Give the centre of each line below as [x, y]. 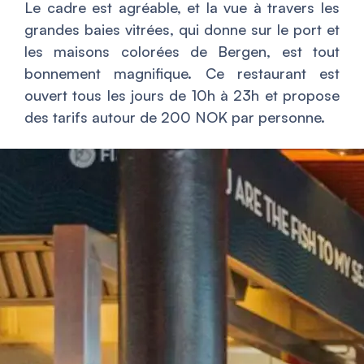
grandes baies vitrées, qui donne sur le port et [182, 29]
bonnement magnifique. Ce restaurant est [182, 73]
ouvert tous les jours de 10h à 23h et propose [182, 95]
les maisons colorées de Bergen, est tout [182, 51]
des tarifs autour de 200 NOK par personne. [175, 117]
